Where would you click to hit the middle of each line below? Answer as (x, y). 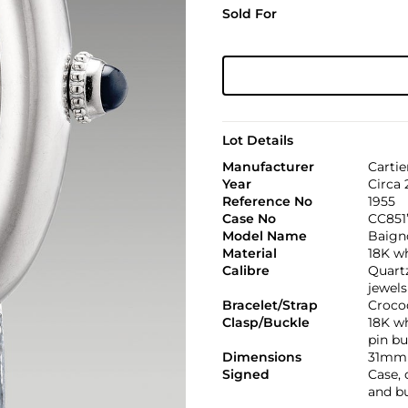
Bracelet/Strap (270, 305)
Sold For (249, 13)
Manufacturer (268, 166)
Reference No (267, 201)
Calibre (245, 270)
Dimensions (261, 357)
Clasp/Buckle (265, 322)
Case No (249, 218)
